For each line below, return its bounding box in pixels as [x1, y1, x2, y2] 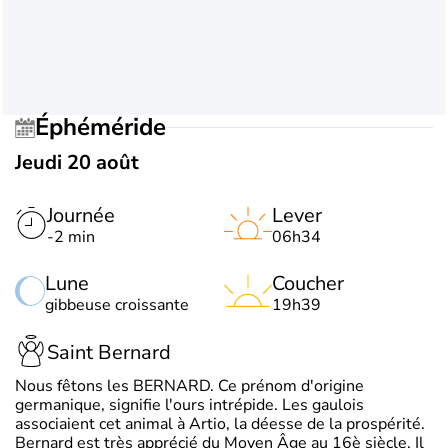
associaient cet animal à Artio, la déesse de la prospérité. [15, 412, 425, 435]
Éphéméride [49, 111, 166, 144]
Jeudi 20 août [15, 148, 139, 176]
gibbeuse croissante [45, 293, 189, 316]
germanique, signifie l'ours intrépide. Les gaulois [15, 393, 364, 416]
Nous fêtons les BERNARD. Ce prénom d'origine [15, 374, 364, 397]
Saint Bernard [47, 339, 171, 367]
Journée [47, 201, 115, 229]
